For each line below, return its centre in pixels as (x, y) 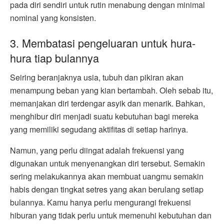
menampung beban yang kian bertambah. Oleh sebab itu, (111, 90)
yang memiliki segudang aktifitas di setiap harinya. (99, 129)
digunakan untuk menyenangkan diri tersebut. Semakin (107, 163)
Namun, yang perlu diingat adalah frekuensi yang (97, 150)
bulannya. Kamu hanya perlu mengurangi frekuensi (100, 202)
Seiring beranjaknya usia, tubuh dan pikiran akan (97, 77)
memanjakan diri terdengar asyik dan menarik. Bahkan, (107, 103)
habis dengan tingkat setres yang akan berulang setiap (107, 189)
